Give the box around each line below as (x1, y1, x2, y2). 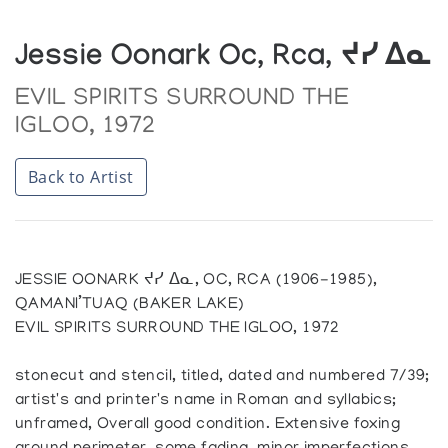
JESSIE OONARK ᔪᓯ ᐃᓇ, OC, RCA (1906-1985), (15, 271, 378, 290)
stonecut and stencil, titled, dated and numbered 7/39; (15, 367, 430, 386)
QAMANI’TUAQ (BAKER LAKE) (15, 295, 245, 314)
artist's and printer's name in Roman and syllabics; (15, 391, 397, 410)
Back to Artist (28, 165, 134, 188)
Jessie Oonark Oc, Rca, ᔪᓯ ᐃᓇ (15, 42, 432, 77)
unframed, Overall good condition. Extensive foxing (15, 415, 401, 434)
